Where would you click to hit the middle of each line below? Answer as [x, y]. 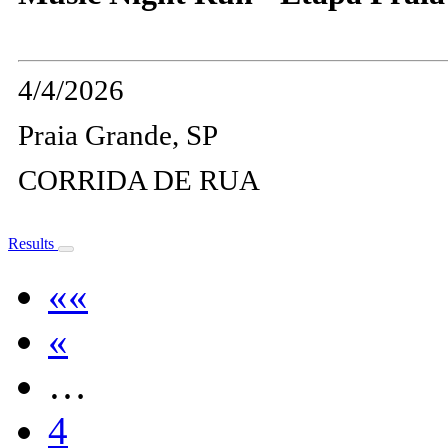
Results [33, 243]
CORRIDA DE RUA [139, 179]
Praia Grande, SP [118, 134]
